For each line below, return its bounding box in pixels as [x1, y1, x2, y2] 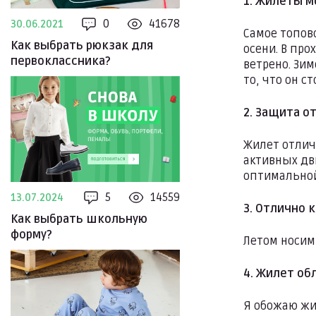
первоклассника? [11, 54, 111, 68]
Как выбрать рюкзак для [11, 39, 153, 53]
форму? [11, 228, 52, 242]
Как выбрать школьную [11, 212, 147, 226]
